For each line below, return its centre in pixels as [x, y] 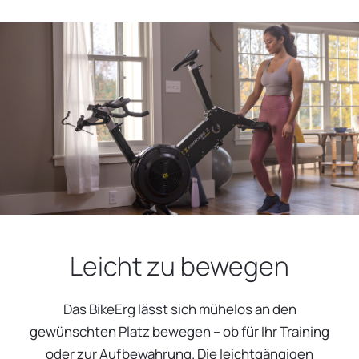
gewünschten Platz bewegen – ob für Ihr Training [179, 332]
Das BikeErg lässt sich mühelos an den [179, 309]
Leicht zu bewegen [179, 266]
